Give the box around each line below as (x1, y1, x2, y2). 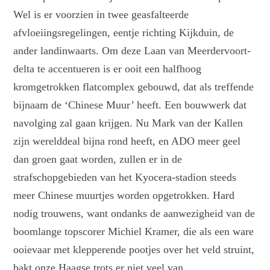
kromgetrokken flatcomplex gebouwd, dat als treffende (13, 81, 254, 93)
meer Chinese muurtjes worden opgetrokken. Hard (13, 189, 235, 202)
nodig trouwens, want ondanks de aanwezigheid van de (13, 207, 256, 220)
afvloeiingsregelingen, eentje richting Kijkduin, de (13, 27, 234, 39)
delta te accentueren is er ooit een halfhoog (13, 63, 202, 75)
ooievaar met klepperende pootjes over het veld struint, (13, 243, 255, 256)
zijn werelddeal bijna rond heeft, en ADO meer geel (13, 135, 241, 148)
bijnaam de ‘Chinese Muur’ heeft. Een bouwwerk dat (13, 99, 247, 111)
